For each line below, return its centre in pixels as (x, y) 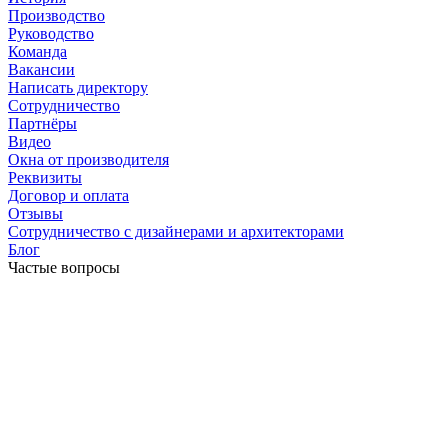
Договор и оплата (68, 196)
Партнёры (42, 124)
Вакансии (41, 70)
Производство (56, 16)
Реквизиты (45, 178)
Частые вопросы (64, 268)
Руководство (51, 34)
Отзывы (35, 214)
